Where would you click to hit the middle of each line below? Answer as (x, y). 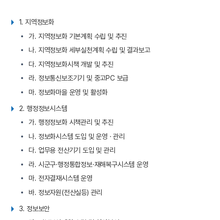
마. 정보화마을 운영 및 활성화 (68, 92)
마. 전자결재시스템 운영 (60, 178)
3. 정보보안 (34, 208)
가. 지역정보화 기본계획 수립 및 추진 (78, 36)
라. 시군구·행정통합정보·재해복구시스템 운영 (88, 164)
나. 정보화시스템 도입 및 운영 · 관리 (77, 136)
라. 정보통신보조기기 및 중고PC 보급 (79, 78)
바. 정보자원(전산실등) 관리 (66, 192)
